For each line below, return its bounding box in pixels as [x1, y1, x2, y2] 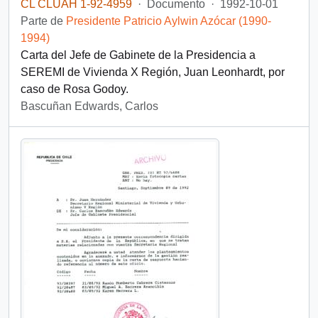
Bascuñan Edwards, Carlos [21, 100, 158, 112]
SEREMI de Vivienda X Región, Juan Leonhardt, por [21, 66, 285, 78]
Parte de [21, 15, 66, 27]
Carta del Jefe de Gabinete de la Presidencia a [21, 49, 256, 61]
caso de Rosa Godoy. [21, 83, 128, 95]
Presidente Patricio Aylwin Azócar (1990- [66, 15, 271, 27]
